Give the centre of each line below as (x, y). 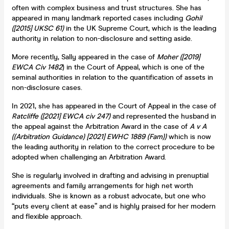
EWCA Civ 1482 (37, 67)
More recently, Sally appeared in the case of (84, 57)
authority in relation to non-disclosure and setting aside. (102, 38)
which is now (189, 136)
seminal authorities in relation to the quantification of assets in (112, 77)
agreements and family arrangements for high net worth (102, 186)
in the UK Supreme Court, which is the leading (141, 28)
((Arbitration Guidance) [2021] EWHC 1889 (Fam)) (89, 136)
